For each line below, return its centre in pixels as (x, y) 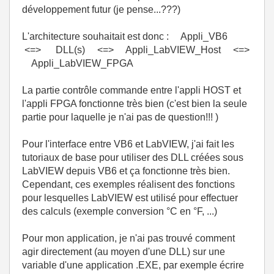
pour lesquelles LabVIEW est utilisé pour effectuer (130, 198)
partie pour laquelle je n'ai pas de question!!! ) (120, 117)
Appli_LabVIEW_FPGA (78, 63)
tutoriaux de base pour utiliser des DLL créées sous (133, 157)
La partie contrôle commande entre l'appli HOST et (131, 90)
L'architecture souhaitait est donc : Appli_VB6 (130, 36)
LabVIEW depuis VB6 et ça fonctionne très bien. (126, 171)
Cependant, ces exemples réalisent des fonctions (128, 184)
